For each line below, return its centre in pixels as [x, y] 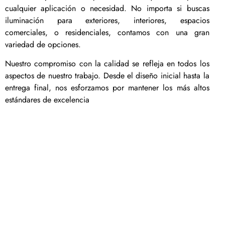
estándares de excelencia [47, 100]
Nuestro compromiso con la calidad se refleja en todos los [107, 64]
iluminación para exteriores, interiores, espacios [107, 20]
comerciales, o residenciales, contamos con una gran [107, 32]
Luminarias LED [47, 123]
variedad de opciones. [43, 44]
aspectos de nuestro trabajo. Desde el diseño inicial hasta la [107, 76]
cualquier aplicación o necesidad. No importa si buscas [107, 8]
